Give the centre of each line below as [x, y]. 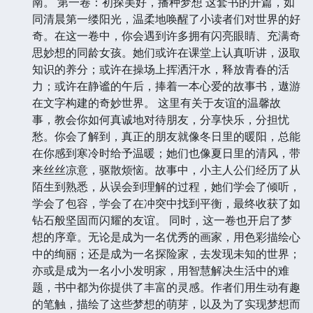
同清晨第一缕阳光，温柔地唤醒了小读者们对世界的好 [166, 19]
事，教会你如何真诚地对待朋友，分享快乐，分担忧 [161, 120]
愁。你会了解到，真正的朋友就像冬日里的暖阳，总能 [166, 137]
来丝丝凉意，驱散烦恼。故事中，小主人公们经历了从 [166, 170]
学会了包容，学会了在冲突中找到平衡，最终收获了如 [166, 204]
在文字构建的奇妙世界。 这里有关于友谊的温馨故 [156, 103]
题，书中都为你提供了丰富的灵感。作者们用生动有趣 [166, 287]
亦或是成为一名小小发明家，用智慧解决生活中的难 [161, 271]
